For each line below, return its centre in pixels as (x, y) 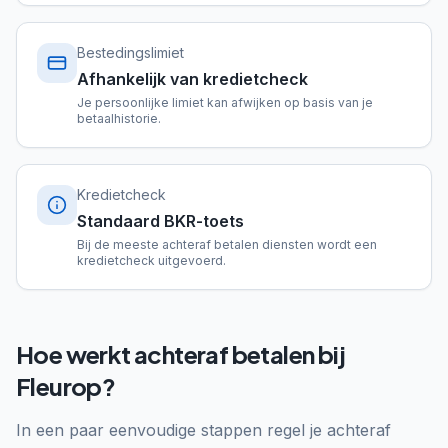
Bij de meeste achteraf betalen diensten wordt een (227, 244)
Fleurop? (66, 386)
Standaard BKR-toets (160, 221)
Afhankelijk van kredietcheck (192, 79)
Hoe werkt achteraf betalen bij (180, 354)
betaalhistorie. (119, 118)
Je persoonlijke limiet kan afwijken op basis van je (225, 102)
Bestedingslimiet (130, 52)
